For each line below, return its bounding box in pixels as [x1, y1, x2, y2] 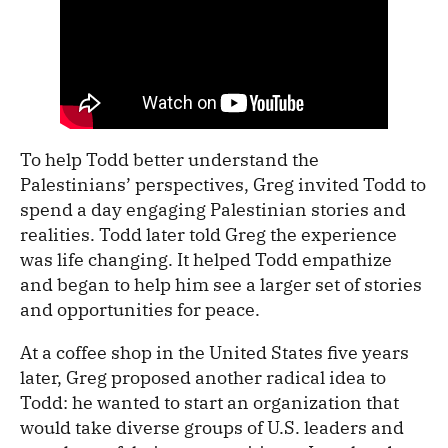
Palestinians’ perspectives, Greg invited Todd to [20, 172, 426, 196]
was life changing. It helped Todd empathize [20, 247, 392, 271]
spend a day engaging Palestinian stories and [20, 197, 406, 221]
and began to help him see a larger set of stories [20, 272, 422, 296]
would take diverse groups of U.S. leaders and [20, 415, 404, 439]
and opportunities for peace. [20, 297, 260, 321]
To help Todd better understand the [20, 147, 319, 171]
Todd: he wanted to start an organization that [20, 390, 399, 414]
